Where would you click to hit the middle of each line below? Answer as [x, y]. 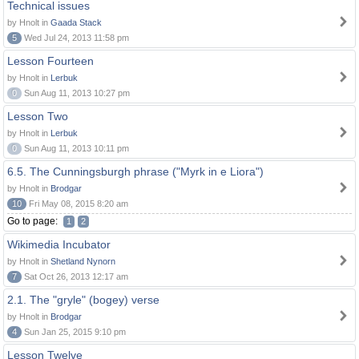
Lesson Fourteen [50, 61]
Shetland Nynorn [83, 261]
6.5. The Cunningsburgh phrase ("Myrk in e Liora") [135, 171]
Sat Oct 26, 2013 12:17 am [75, 276]
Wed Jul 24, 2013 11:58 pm [75, 38]
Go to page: [34, 221]
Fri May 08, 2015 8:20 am [77, 204]
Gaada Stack [76, 22]
